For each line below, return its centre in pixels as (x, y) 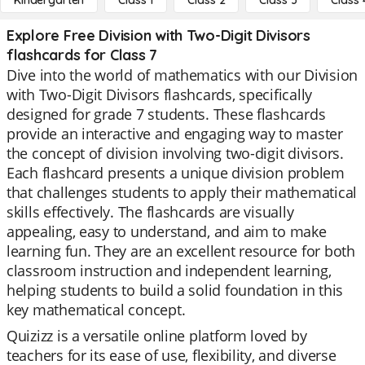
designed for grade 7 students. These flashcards (166, 114)
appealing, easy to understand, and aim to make (167, 231)
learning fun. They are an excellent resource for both (181, 251)
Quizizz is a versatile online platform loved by (157, 336)
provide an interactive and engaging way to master (175, 134)
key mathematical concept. (96, 310)
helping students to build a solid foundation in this (175, 290)
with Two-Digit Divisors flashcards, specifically (160, 95)
